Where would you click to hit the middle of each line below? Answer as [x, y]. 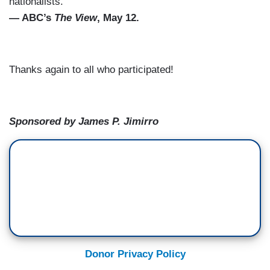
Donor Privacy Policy [135, 254]
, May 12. [118, 18]
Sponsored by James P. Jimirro [84, 122]
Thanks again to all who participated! [93, 70]
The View [76, 18]
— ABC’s [32, 18]
